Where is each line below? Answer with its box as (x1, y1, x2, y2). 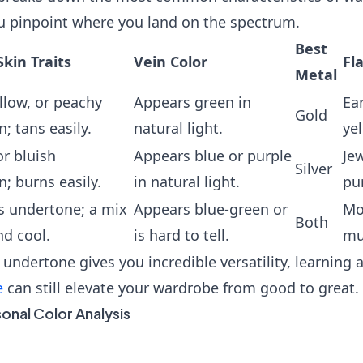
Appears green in (134, 92, 251, 112)
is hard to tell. (134, 225, 229, 245)
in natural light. (134, 172, 240, 191)
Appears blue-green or (134, 199, 288, 219)
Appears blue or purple (134, 146, 292, 165)
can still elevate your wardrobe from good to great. (3, 278, 359, 297)
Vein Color (134, 52, 207, 71)
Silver (295, 159, 332, 178)
